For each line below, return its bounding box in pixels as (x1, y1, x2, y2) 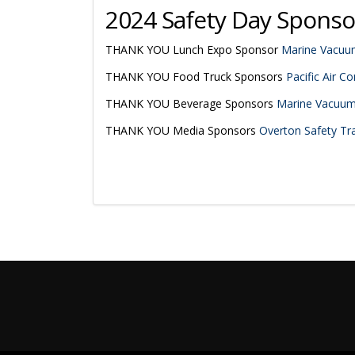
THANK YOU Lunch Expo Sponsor (105, 42, 281, 57)
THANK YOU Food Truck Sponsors (105, 69, 286, 84)
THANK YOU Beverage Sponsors (105, 96, 277, 111)
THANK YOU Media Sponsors (105, 123, 259, 138)
